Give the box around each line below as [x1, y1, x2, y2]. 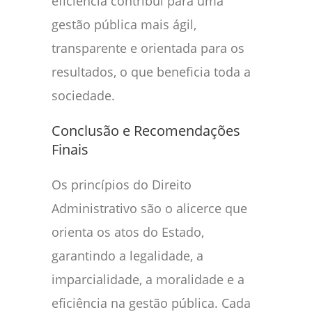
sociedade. [52, 87, 115, 104]
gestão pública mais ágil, [52, 16, 196, 33]
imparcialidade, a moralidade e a [52, 271, 244, 288]
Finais [52, 140, 88, 159]
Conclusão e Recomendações [52, 121, 240, 141]
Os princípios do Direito [52, 176, 192, 194]
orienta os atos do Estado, [52, 224, 204, 241]
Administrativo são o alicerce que [52, 200, 247, 217]
